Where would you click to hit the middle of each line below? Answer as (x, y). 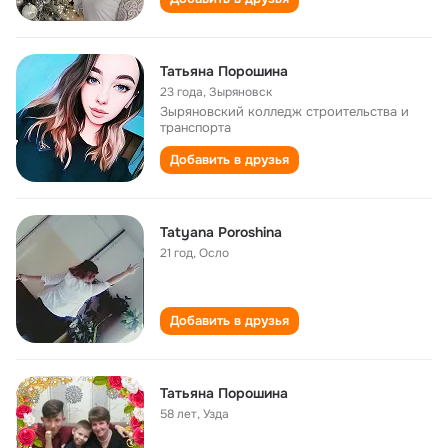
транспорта (195, 127)
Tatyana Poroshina (221, 232)
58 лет (178, 414)
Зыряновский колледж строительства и (284, 111)
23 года (181, 92)
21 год (176, 253)
